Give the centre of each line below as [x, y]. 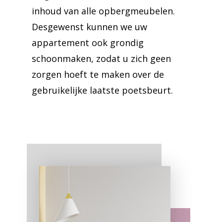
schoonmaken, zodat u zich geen [101, 58]
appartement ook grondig [88, 43]
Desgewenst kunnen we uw [89, 27]
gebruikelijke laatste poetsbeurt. [102, 90]
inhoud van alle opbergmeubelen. [103, 11]
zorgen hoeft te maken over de [98, 74]
